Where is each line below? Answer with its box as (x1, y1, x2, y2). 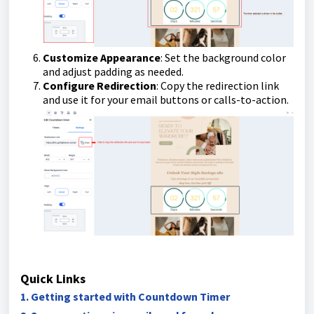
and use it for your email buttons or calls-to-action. (43, 93, 289, 107)
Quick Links (20, 270, 86, 287)
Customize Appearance (43, 50, 161, 65)
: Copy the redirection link (156, 78, 279, 93)
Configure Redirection (43, 78, 156, 93)
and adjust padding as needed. (43, 64, 184, 79)
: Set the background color (161, 50, 286, 65)
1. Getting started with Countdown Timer (20, 289, 230, 303)
